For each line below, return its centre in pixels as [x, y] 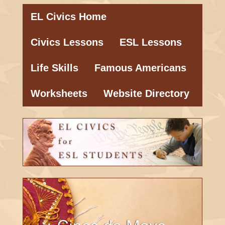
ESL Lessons [150, 42]
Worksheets [59, 93]
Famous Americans [140, 68]
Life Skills [54, 68]
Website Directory [146, 93]
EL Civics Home [68, 17]
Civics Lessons [67, 42]
